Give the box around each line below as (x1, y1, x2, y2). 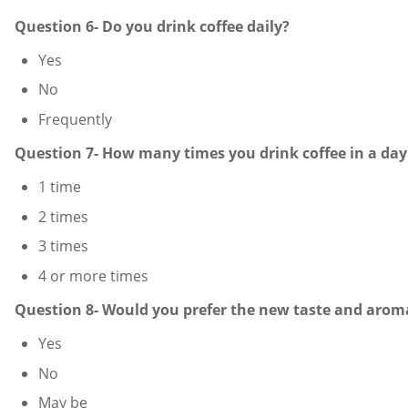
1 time (37, 176, 81, 197)
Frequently (37, 108, 112, 129)
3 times (37, 236, 88, 257)
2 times (37, 206, 88, 227)
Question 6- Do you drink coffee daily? (15, 15, 290, 36)
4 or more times (37, 265, 148, 286)
